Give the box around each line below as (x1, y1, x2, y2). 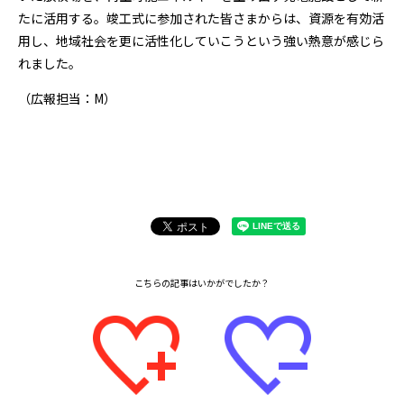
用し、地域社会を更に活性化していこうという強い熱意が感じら (18, 31, 384, 50)
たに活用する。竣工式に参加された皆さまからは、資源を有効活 (18, 8, 384, 27)
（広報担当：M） (18, 88, 116, 107)
